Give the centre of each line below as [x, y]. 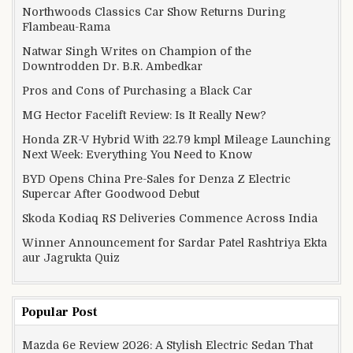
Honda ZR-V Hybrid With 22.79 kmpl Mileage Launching [176, 139]
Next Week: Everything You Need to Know [137, 154]
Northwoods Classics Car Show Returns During [154, 11]
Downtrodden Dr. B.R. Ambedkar [112, 66]
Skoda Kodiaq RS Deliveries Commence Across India [170, 218]
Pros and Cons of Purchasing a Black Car [137, 90]
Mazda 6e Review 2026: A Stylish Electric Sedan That [167, 345]
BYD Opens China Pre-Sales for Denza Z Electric [156, 178]
